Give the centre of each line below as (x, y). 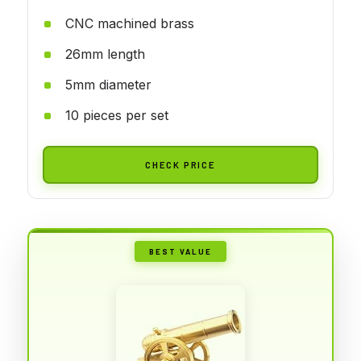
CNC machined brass (130, 23)
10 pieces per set (117, 115)
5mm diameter (108, 84)
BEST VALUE (180, 251)
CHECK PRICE (180, 164)
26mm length (105, 54)
